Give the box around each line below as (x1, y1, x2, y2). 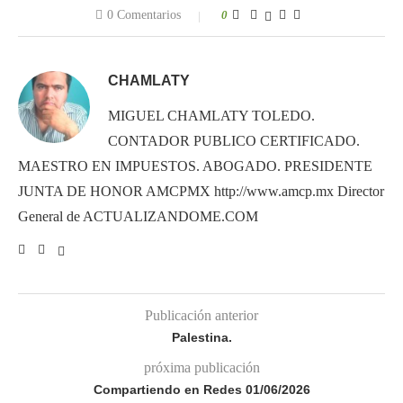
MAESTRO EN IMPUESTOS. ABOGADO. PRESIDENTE (18, 157, 372, 174)
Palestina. (171, 329, 232, 345)
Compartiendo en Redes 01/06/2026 (93, 381, 310, 397)
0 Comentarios (107, 7, 181, 22)
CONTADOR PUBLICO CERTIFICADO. (108, 132, 360, 148)
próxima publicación (143, 359, 260, 375)
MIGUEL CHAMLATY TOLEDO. (108, 107, 315, 123)
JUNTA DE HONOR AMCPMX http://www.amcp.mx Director (18, 183, 384, 199)
